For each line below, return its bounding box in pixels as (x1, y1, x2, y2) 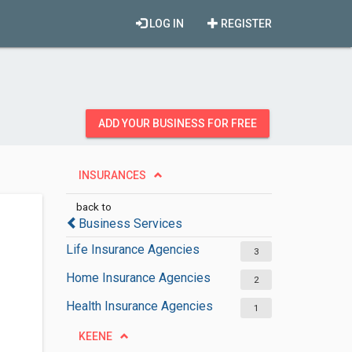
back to (75, 200, 112, 213)
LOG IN (147, 17, 184, 30)
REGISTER (218, 17, 272, 30)
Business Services (78, 216, 182, 231)
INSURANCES (78, 169, 146, 181)
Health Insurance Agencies (65, 299, 213, 313)
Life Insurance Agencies (65, 242, 200, 257)
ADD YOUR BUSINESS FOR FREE (98, 117, 257, 130)
